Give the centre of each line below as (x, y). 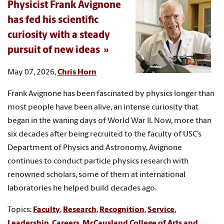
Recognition (122, 210)
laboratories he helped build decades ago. (82, 188)
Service (161, 210)
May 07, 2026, (32, 72)
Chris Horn (77, 72)
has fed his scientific (53, 20)
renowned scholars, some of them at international (96, 175)
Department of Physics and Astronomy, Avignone (95, 148)
